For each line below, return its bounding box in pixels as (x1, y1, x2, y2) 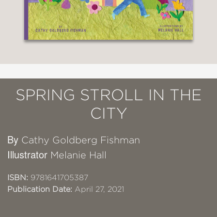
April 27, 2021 (72, 185, 124, 193)
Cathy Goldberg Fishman (21, 135, 140, 145)
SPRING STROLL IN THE (15, 86, 201, 103)
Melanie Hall (50, 150, 107, 160)
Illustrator (7, 147, 50, 161)
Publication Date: (7, 185, 72, 193)
